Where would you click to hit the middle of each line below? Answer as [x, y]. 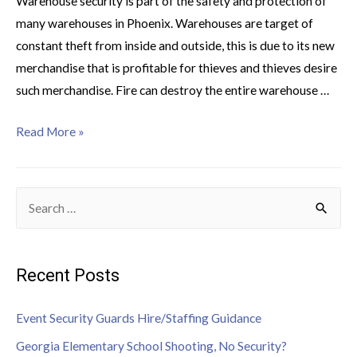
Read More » [50, 132]
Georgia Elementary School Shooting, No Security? [151, 345]
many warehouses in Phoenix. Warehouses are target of [165, 23]
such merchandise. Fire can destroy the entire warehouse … [173, 90]
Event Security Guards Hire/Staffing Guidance [139, 318]
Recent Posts [68, 276]
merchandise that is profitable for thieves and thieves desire [177, 67]
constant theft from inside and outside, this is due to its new [175, 45]
